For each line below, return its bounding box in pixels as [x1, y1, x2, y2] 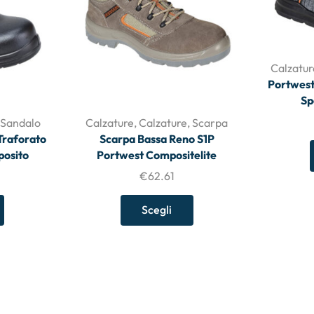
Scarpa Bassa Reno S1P [99, 131, 214, 146]
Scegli [142, 203, 172, 217]
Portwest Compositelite [97, 147, 217, 162]
